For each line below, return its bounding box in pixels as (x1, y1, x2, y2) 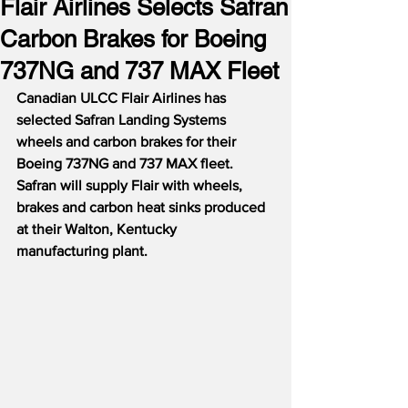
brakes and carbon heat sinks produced (16, 199, 269, 215)
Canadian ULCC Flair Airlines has (16, 90, 229, 106)
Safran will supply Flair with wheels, (16, 178, 246, 193)
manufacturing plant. (16, 243, 148, 259)
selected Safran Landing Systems (16, 112, 229, 127)
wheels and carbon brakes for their (16, 134, 240, 149)
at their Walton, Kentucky (16, 221, 180, 237)
